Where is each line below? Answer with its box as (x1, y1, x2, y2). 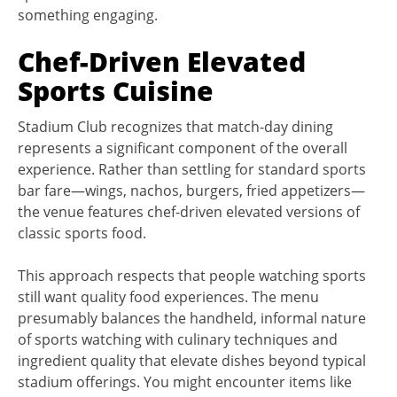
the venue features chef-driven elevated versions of (18, 201, 360, 222)
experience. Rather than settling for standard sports (18, 159, 366, 179)
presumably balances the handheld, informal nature (18, 307, 366, 328)
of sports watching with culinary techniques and (18, 329, 338, 349)
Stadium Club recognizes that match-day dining (18, 116, 333, 136)
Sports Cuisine (18, 72, 214, 109)
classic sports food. (18, 222, 146, 243)
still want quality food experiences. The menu (18, 286, 319, 307)
